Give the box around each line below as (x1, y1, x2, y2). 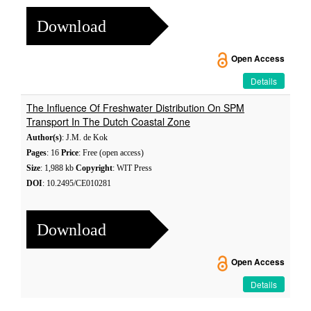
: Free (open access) (78, 148, 144, 158)
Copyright (76, 163, 112, 173)
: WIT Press (112, 163, 152, 173)
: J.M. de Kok (62, 133, 108, 142)
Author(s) (26, 133, 62, 142)
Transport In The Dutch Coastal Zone (26, 115, 190, 128)
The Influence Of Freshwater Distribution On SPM (26, 101, 244, 115)
